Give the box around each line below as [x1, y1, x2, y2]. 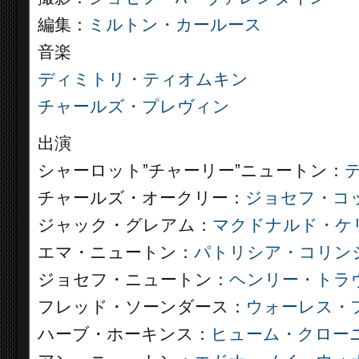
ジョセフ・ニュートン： [38, 270, 229, 289]
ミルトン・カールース [88, 15, 262, 34]
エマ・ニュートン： [38, 243, 194, 262]
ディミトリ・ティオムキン [38, 70, 248, 89]
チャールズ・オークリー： [38, 188, 245, 208]
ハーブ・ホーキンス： [38, 325, 211, 344]
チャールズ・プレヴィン [38, 97, 230, 116]
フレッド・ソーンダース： [38, 297, 246, 317]
